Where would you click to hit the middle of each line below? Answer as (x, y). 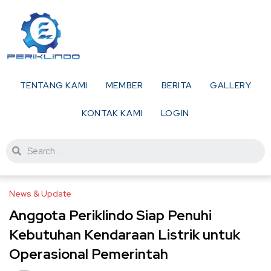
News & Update (40, 193)
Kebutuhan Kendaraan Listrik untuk (125, 234)
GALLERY (231, 85)
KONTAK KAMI (112, 113)
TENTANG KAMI (54, 85)
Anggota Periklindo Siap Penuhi (110, 215)
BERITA (177, 85)
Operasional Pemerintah (89, 254)
